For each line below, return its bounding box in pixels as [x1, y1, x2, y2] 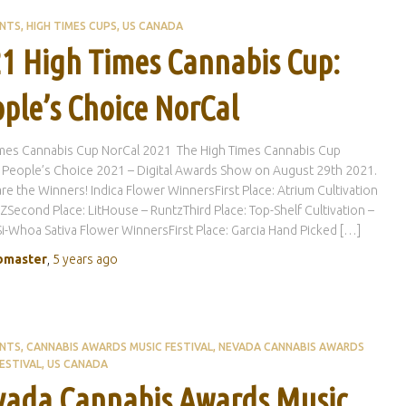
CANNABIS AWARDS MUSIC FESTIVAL [25, 341, 213, 353]
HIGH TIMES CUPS [25, 20, 117, 33]
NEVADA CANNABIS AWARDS [217, 341, 364, 353]
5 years [52, 252, 93, 267]
